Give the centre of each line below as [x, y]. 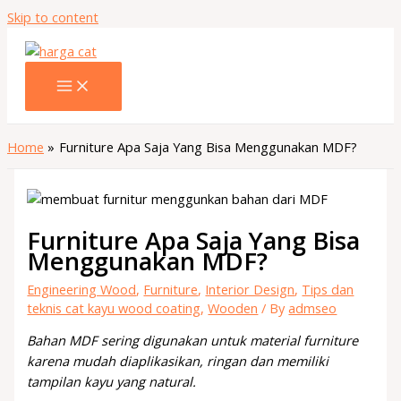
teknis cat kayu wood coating [114, 307]
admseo [313, 307]
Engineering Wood [82, 289]
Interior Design [250, 289]
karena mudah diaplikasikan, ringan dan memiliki [178, 361]
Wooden [233, 307]
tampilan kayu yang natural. [112, 382]
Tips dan [328, 289]
